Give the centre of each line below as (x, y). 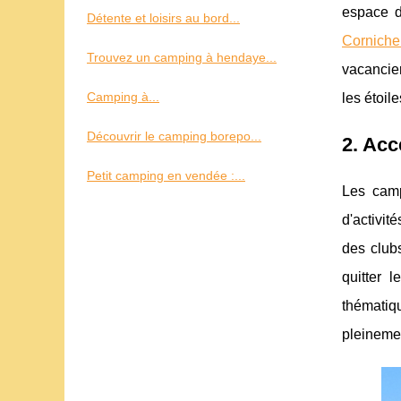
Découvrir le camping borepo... (174, 136)
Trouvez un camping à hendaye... (182, 57)
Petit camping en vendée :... (166, 175)
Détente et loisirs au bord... (163, 18)
